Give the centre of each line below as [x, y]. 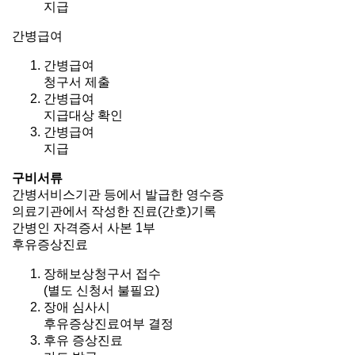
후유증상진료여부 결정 [109, 324]
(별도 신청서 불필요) [101, 290]
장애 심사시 [77, 307]
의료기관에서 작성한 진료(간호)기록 [114, 211]
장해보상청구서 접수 [102, 274]
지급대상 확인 [83, 115]
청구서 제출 [77, 82]
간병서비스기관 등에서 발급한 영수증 [118, 195]
